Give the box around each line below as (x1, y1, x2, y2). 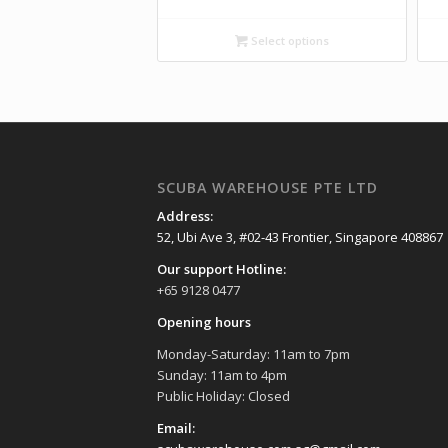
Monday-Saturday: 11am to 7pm (157, 345, 350, 364)
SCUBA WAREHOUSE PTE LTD (157, 178, 378, 198)
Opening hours (157, 313, 251, 332)
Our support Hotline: (157, 260, 286, 279)
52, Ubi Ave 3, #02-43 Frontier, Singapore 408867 (157, 228, 443, 247)
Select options (247, 32, 329, 48)
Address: (157, 207, 213, 226)
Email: (157, 419, 195, 438)
